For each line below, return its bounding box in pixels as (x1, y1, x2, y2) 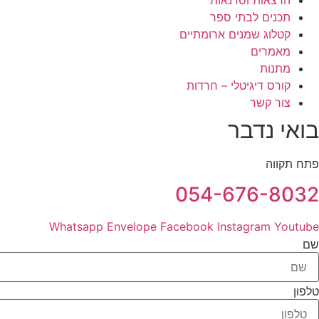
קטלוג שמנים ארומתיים (179, 27, 291, 42)
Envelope (107, 219, 157, 234)
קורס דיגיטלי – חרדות (187, 78, 291, 93)
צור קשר (250, 95, 291, 110)
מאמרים (251, 44, 291, 59)
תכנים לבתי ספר (210, 10, 291, 25)
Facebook (160, 219, 214, 234)
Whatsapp (49, 219, 103, 234)
